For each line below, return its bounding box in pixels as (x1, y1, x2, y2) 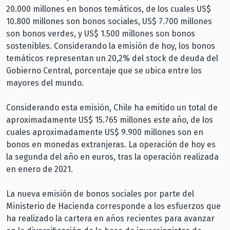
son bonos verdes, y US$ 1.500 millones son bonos (6, 28, 195, 39)
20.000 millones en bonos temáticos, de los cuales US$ (6, 4, 211, 14)
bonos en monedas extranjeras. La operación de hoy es (6, 139, 216, 149)
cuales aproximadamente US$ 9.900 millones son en (6, 127, 203, 137)
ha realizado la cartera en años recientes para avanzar (6, 213, 215, 223)
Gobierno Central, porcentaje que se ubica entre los (6, 65, 202, 75)
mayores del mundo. (6, 78, 84, 88)
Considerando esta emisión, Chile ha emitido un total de (6, 102, 218, 112)
